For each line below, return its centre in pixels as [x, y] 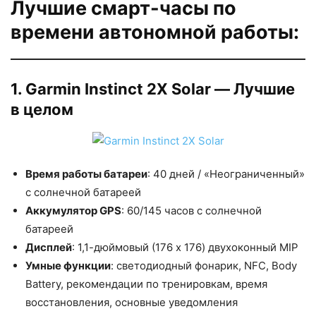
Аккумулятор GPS [73, 211]
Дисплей [49, 248]
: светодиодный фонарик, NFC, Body [204, 266]
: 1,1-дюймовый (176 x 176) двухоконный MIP [185, 248]
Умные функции [68, 266]
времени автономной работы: [155, 32]
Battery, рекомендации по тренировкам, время [146, 284]
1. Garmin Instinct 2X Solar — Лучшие [153, 89]
